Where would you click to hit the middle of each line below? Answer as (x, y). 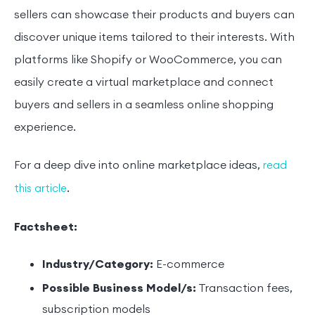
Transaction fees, (244, 289)
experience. (46, 128)
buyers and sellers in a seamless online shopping (144, 105)
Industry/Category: (98, 265)
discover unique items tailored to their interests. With (154, 38)
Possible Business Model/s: (119, 289)
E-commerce (189, 265)
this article (40, 189)
